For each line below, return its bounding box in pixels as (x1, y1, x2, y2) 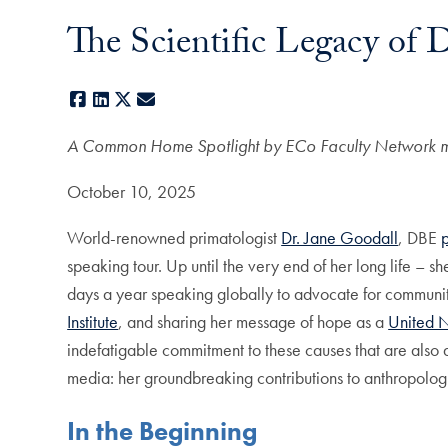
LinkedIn (112, 87, 169, 111)
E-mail (157, 87, 202, 111)
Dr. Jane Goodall (281, 225, 399, 249)
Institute (67, 309, 119, 333)
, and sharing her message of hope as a (118, 309, 389, 333)
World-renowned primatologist (67, 225, 282, 249)
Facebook (89, 87, 158, 111)
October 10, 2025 (67, 179, 197, 203)
